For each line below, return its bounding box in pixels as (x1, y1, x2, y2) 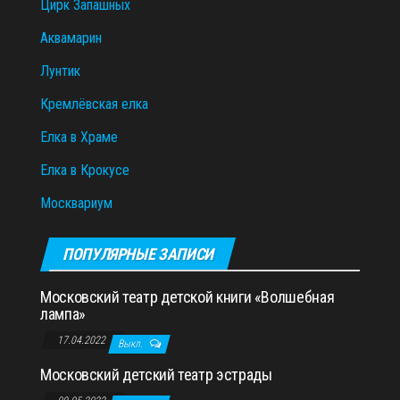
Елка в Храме (40, 128, 118, 146)
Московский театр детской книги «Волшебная (40, 287, 335, 306)
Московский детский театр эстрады (40, 364, 272, 384)
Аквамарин (40, 29, 102, 46)
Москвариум (40, 194, 112, 212)
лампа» (40, 304, 86, 323)
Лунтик (40, 62, 80, 79)
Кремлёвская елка (40, 95, 148, 112)
